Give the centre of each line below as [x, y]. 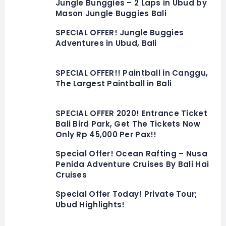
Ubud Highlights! [90, 205]
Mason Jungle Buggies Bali [111, 14]
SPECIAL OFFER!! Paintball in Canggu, [132, 73]
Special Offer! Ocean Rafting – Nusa [131, 154]
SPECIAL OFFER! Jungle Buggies [120, 33]
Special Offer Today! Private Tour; [126, 194]
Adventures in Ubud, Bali [106, 43]
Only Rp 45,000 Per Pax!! [106, 135]
